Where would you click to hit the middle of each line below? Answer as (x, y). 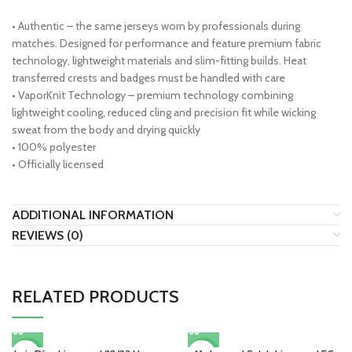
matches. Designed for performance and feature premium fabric (167, 43)
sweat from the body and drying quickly (106, 130)
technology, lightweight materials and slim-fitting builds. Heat (159, 60)
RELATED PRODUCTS (95, 297)
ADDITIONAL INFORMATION (93, 215)
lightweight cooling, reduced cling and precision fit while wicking (164, 112)
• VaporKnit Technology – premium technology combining (152, 95)
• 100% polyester (54, 147)
